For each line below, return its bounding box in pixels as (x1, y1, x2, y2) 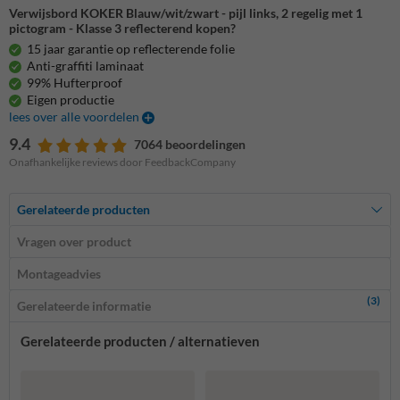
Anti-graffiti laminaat (27, 58, 144, 74)
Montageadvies (17, 266, 101, 282)
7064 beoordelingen (134, 137, 246, 153)
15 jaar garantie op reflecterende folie (27, 41, 235, 57)
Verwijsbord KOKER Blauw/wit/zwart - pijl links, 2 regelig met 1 (9, 5, 362, 21)
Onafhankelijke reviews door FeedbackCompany (9, 155, 236, 170)
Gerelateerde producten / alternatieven (21, 333, 260, 350)
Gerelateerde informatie (17, 298, 151, 314)
